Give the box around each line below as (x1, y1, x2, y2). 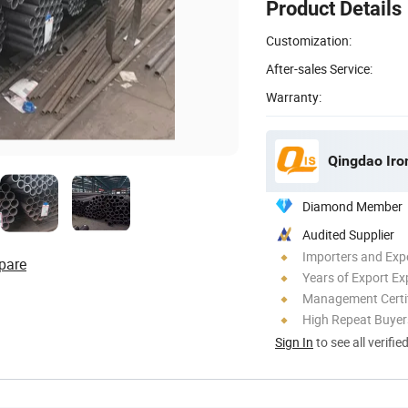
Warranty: (266, 87, 321, 106)
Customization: (266, 31, 352, 49)
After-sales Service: (266, 59, 372, 77)
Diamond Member (302, 197, 403, 215)
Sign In (275, 332, 313, 351)
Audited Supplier (302, 225, 394, 243)
